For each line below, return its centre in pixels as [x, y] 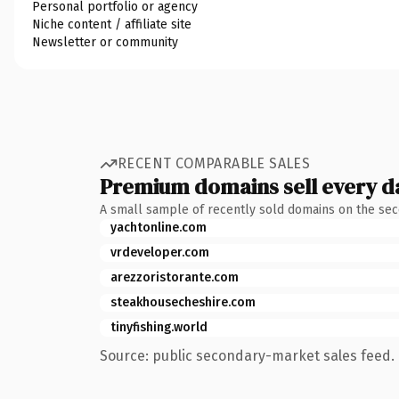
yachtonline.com [159, 227]
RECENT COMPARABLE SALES [214, 163]
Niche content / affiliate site [112, 24]
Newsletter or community [105, 42]
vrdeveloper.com [160, 252]
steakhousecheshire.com [183, 302]
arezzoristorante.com [175, 277]
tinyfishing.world [159, 327]
